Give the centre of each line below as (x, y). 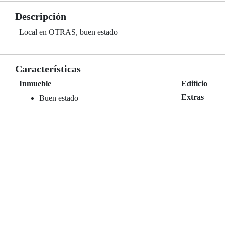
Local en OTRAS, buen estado (68, 32)
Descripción (41, 16)
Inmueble (35, 84)
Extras (193, 97)
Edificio (195, 84)
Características (48, 69)
